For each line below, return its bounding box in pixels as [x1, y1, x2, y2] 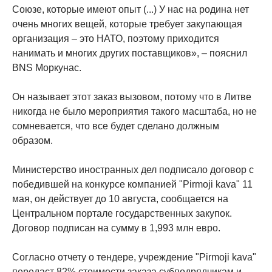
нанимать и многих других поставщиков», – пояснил [12, 48, 247, 59]
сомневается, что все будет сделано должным [12, 121, 219, 132]
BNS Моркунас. [12, 63, 81, 73]
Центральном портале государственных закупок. [12, 208, 232, 219]
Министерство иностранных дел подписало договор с [12, 165, 254, 175]
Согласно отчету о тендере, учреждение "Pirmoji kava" [12, 252, 256, 263]
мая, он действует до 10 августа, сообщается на [12, 194, 228, 205]
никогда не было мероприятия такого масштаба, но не [12, 106, 257, 117]
